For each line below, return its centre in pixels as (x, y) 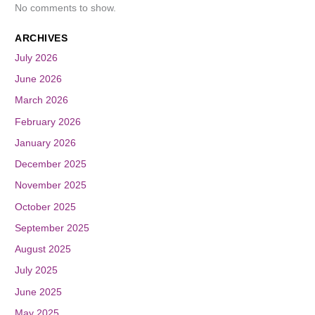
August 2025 (43, 250)
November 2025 (51, 186)
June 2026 (39, 79)
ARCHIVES (41, 38)
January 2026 (46, 143)
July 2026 (37, 58)
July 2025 (37, 271)
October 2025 (46, 207)
